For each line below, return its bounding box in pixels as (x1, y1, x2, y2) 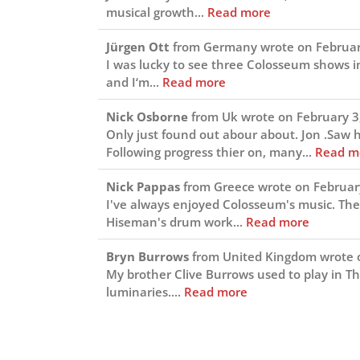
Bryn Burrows (106, 247, 192, 264)
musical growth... (106, 3, 207, 20)
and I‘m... (106, 73, 162, 90)
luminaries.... (106, 283, 184, 300)
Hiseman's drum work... (106, 213, 246, 230)
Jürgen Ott (106, 38, 173, 55)
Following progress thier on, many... (106, 143, 315, 160)
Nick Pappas (106, 178, 183, 194)
